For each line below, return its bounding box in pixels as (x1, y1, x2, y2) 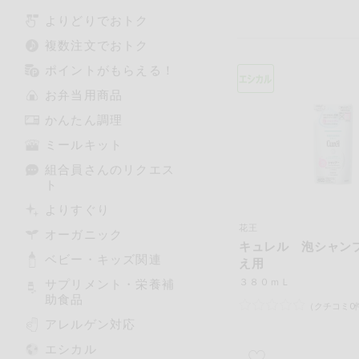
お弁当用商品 (45, 87, 123, 102)
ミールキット (45, 137, 123, 151)
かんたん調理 (45, 112, 123, 127)
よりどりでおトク (45, 13, 149, 27)
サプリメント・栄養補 (45, 276, 175, 291)
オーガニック (45, 227, 123, 241)
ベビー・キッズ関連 (45, 252, 162, 266)
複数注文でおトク (45, 38, 149, 52)
